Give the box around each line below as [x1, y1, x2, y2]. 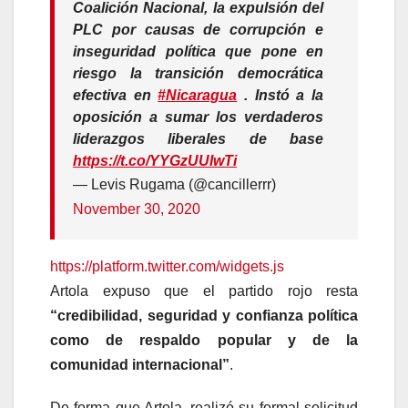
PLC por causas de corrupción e [73, 22, 323, 38]
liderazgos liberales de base [73, 131, 323, 148]
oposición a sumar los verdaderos [73, 109, 323, 126]
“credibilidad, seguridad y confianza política [50, 308, 358, 324]
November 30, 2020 [73, 201, 200, 218]
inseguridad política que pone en [73, 44, 323, 60]
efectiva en [73, 87, 158, 104]
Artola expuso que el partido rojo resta [50, 283, 358, 300]
